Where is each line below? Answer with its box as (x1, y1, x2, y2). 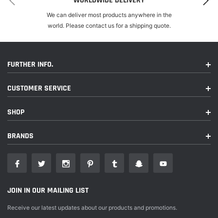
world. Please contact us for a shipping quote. (47, 22, 171, 29)
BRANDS (7, 131, 34, 141)
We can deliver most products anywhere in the (46, 11, 172, 18)
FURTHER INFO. (7, 59, 53, 70)
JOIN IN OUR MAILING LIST (7, 185, 89, 196)
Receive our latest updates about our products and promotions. (7, 204, 177, 211)
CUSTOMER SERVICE (7, 83, 71, 93)
